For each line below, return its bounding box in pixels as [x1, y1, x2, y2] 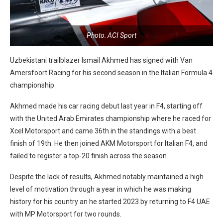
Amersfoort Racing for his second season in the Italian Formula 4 [10, 68, 213, 77]
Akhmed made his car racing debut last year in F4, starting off [10, 102, 203, 110]
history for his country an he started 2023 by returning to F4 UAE [10, 197, 210, 206]
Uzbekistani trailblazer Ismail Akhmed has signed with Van [10, 56, 193, 64]
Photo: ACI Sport [87, 31, 136, 39]
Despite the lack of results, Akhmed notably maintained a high [10, 172, 204, 181]
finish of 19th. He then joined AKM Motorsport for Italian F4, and [10, 139, 208, 147]
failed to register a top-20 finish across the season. [10, 151, 168, 160]
